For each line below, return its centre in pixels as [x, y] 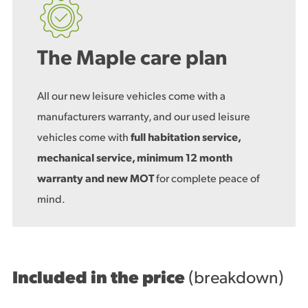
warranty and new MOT [97, 179]
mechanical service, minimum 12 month [135, 158]
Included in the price [100, 278]
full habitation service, [186, 138]
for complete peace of [208, 179]
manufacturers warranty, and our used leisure [144, 117]
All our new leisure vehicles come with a [131, 97]
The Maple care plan [132, 59]
